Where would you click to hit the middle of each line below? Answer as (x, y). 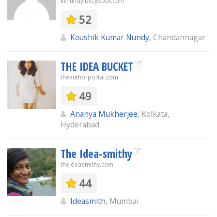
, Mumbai (122, 201)
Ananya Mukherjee (104, 114)
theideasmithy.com (87, 164)
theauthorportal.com (89, 77)
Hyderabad (80, 124)
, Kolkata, (154, 114)
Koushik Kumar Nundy (110, 37)
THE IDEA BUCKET (97, 66)
